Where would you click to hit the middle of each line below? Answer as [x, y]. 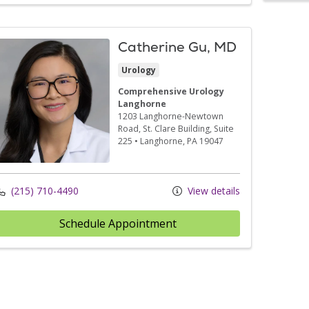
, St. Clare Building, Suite [186, 128]
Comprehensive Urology [171, 91]
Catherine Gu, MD [177, 47]
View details [212, 190]
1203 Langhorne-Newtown [170, 116]
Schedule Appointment [118, 223]
